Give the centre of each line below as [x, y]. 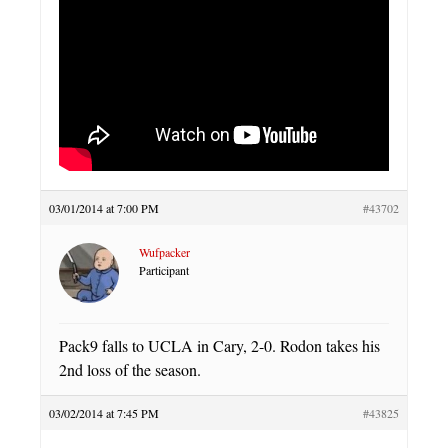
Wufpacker [164, 252]
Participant [164, 270]
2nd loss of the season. [130, 370]
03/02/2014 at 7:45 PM [104, 413]
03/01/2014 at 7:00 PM [104, 208]
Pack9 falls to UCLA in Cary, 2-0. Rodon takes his [219, 346]
